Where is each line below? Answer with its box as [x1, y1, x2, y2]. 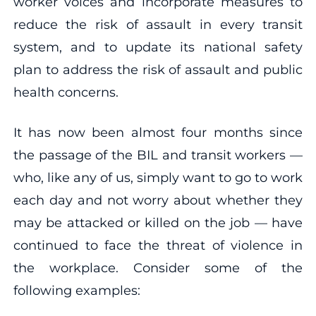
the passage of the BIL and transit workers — [13, 147, 303, 163]
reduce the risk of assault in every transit [13, 16, 303, 32]
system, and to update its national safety [13, 39, 303, 55]
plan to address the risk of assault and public [13, 61, 303, 78]
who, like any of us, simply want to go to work [13, 169, 303, 186]
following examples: [13, 282, 140, 298]
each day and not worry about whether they [13, 192, 303, 208]
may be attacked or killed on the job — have [13, 214, 303, 231]
